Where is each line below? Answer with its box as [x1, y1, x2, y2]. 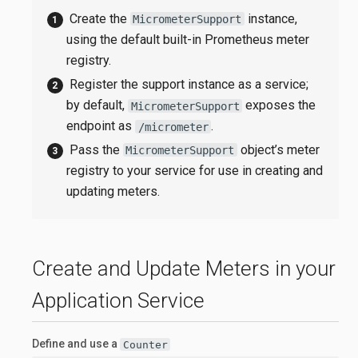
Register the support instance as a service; [69, 76, 308, 92]
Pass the [69, 141, 123, 157]
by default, [66, 97, 129, 113]
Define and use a [32, 337, 120, 351]
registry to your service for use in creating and [66, 163, 324, 179]
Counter [122, 338, 168, 351]
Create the [69, 10, 130, 26]
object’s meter [237, 141, 320, 157]
